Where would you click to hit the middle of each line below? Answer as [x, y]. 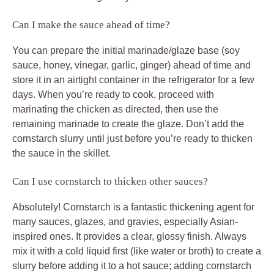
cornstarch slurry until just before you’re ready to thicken [132, 138]
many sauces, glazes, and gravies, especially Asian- [125, 221]
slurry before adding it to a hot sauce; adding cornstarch [132, 265]
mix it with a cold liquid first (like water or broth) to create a [137, 251]
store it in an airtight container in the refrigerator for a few [133, 80]
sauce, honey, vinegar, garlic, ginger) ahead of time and [131, 65]
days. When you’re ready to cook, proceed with [113, 94]
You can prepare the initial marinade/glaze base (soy [126, 50]
